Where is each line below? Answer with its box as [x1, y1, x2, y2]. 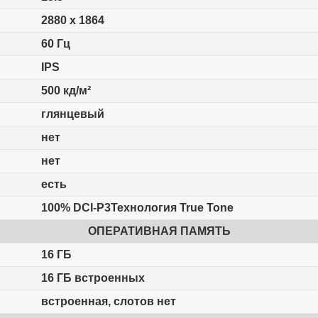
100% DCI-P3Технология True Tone [40, 202, 234, 214]
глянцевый [40, 108, 104, 121]
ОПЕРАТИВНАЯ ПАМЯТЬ [87, 225, 231, 238]
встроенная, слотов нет [40, 295, 176, 308]
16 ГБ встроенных [40, 272, 145, 285]
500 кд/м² [40, 84, 91, 97]
